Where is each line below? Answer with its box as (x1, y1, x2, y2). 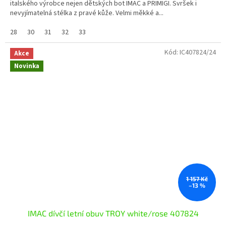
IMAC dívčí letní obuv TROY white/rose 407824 (27, 208, 199, 218)
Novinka (14, 62, 39, 71)
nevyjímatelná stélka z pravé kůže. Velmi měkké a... (10, 8, 163, 18)
